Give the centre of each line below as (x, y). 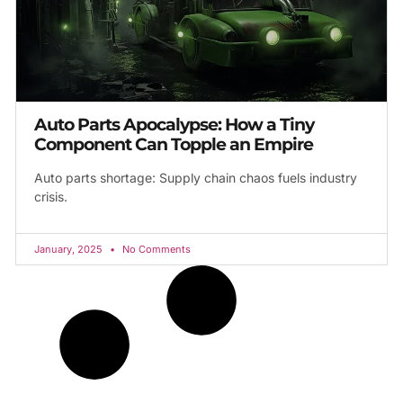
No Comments (155, 249)
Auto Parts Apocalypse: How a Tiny (174, 124)
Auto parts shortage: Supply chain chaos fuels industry (196, 177)
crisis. (51, 196)
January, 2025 (70, 249)
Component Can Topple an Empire (174, 144)
